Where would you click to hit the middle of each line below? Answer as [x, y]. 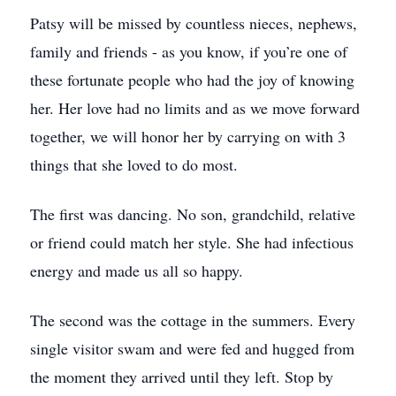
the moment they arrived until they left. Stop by [182, 377]
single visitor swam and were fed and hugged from [192, 348]
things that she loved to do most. [134, 164]
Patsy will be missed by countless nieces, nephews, [194, 23]
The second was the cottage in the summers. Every [193, 320]
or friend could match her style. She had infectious [192, 242]
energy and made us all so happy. [137, 270]
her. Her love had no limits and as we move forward [195, 108]
